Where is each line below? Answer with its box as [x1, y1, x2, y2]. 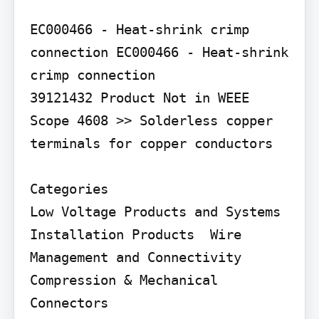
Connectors [29, 294, 108, 310]
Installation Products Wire [29, 226, 241, 242]
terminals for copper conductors [29, 135, 273, 151]
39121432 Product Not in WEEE [29, 89, 249, 105]
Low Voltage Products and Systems [29, 203, 281, 219]
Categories [29, 180, 108, 197]
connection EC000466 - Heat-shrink [29, 43, 288, 60]
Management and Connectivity [29, 249, 241, 265]
